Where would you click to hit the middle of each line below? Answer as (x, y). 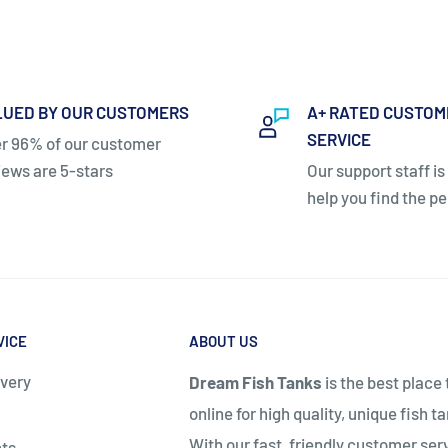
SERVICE (339, 139)
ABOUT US (223, 341)
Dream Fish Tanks (255, 381)
